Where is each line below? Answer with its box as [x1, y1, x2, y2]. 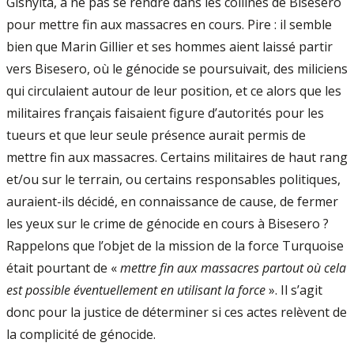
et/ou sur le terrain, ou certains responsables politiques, [6, 171, 341, 188]
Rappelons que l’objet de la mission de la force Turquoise [6, 237, 344, 254]
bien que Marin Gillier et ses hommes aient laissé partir [6, 38, 333, 55]
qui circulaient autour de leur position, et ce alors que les [6, 82, 341, 100]
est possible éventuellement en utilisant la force [6, 281, 265, 299]
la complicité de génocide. [6, 326, 156, 343]
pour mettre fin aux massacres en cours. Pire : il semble [6, 16, 332, 33]
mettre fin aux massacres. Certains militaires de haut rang [6, 149, 348, 166]
